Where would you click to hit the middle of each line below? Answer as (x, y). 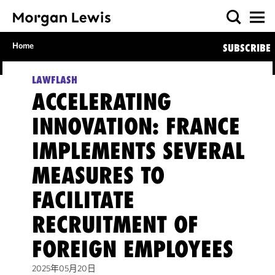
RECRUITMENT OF (115, 224)
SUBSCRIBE (246, 48)
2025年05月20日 (64, 268)
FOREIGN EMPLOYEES (132, 249)
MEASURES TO (98, 175)
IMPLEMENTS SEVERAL (138, 151)
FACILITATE (83, 200)
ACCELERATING (101, 102)
